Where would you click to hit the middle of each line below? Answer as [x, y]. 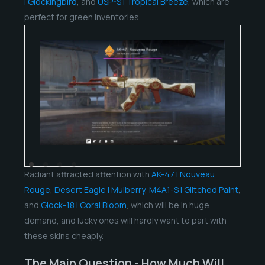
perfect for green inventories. [82, 17]
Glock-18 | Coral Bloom [83, 205]
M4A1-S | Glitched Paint [193, 189]
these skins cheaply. [64, 235]
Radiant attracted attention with [88, 174]
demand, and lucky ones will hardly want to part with [125, 220]
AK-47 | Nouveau [183, 174]
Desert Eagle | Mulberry [99, 189]
